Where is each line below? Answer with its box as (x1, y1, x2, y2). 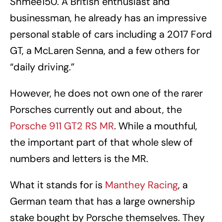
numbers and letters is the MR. (10, 152, 148, 166)
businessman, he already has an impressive (10, 11, 207, 25)
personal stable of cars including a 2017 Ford (10, 28, 212, 41)
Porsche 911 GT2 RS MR (10, 119, 114, 133)
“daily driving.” (10, 60, 74, 74)
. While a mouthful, (114, 119, 197, 133)
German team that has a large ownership (10, 195, 195, 208)
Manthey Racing (105, 178, 178, 192)
